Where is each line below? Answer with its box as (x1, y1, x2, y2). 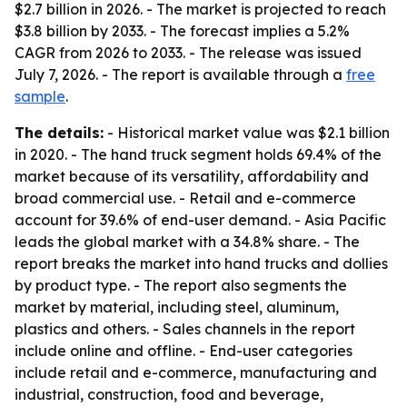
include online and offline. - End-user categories (15, 342, 352, 360)
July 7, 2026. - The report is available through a (15, 65, 346, 84)
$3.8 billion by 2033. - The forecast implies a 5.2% (15, 22, 350, 40)
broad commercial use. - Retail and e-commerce (15, 189, 356, 207)
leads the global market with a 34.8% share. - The (15, 233, 360, 251)
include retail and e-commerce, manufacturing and (15, 363, 377, 382)
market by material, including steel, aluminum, (15, 298, 339, 316)
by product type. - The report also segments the (15, 276, 347, 294)
